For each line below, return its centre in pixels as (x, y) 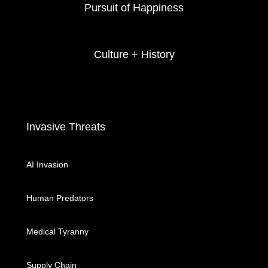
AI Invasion (47, 165)
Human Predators (60, 198)
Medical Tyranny (57, 232)
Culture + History (134, 54)
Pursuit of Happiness (134, 8)
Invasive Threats (66, 127)
